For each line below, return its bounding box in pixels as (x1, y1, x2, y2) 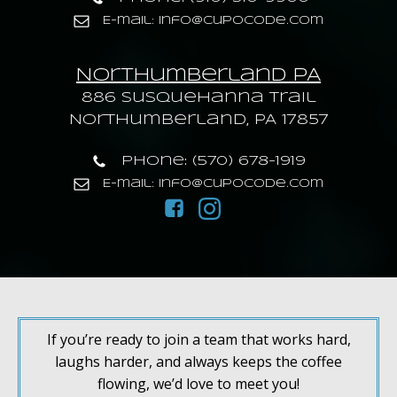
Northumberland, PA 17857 (68, 113, 329, 128)
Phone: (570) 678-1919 (121, 155, 306, 168)
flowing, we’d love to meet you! (97, 374, 300, 394)
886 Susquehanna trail (81, 91, 316, 105)
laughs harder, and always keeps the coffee (55, 352, 342, 372)
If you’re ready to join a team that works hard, (46, 330, 351, 350)
